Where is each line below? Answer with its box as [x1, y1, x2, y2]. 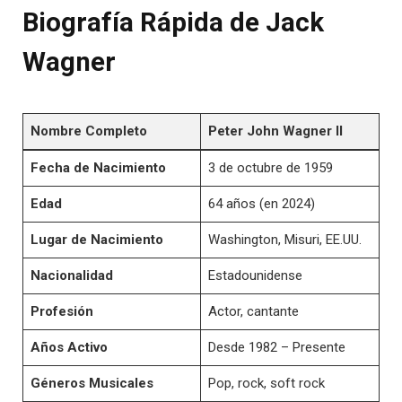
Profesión [30, 302, 93, 319]
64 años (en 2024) [207, 195, 315, 212]
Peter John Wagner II [207, 122, 343, 139]
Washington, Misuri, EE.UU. [207, 231, 362, 248]
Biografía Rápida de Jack [22, 7, 324, 39]
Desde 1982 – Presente [207, 338, 345, 355]
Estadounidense [207, 267, 302, 284]
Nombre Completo [30, 122, 147, 139]
